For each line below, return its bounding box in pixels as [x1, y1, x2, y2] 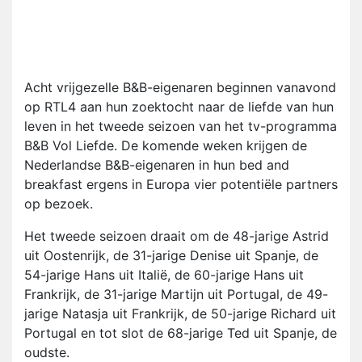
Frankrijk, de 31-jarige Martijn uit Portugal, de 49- [24, 286, 328, 303]
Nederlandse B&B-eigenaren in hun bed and [24, 157, 289, 174]
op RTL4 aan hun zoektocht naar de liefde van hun [24, 99, 334, 116]
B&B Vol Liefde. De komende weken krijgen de [24, 137, 307, 154]
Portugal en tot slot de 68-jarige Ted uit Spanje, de [24, 325, 337, 342]
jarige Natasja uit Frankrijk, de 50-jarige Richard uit [24, 305, 336, 322]
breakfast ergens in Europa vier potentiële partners [24, 176, 338, 193]
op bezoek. [24, 196, 93, 213]
